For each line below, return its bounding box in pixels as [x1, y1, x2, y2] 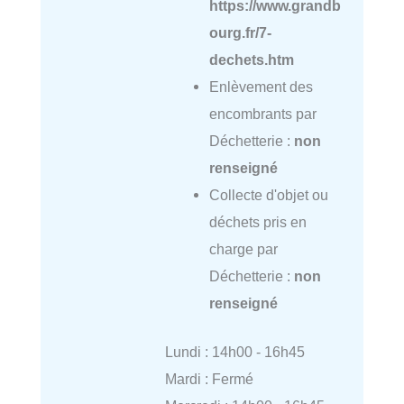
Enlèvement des [208, 78, 313, 95]
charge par [208, 240, 278, 257]
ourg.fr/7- [208, 23, 271, 41]
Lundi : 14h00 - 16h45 [164, 344, 305, 361]
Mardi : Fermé [164, 371, 253, 388]
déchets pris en [208, 213, 307, 230]
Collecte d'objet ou [208, 186, 328, 203]
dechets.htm [208, 50, 294, 68]
